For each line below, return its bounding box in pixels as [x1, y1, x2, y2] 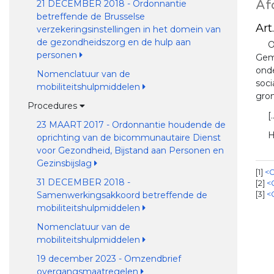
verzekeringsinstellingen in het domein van [36, 24, 221, 35]
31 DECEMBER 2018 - [36, 177, 130, 188]
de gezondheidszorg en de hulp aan [36, 37, 191, 48]
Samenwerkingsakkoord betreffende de [36, 190, 207, 201]
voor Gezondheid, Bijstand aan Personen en [36, 145, 224, 156]
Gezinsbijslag [36, 158, 94, 169]
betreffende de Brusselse [36, 11, 145, 22]
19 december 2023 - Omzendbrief [36, 253, 181, 264]
